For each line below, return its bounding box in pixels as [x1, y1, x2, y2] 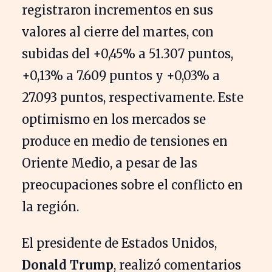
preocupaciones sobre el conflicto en [22, 177, 243, 192]
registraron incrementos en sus [22, 2, 213, 18]
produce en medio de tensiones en [22, 133, 228, 149]
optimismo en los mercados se [22, 111, 206, 127]
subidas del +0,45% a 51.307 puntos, [22, 46, 233, 61]
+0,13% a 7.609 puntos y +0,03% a [22, 67, 220, 83]
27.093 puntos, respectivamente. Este [22, 89, 243, 105]
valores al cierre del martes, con [22, 24, 214, 39]
